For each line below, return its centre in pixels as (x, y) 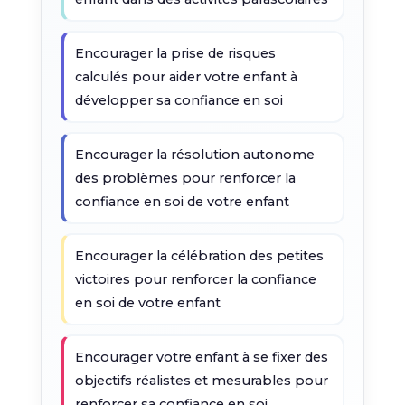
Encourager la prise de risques (175, 53)
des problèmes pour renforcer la (185, 178)
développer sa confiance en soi (179, 100)
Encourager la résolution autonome (194, 155)
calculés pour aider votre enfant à (186, 77)
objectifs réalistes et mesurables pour (201, 381)
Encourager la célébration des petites (199, 256)
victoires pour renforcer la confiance (195, 279)
